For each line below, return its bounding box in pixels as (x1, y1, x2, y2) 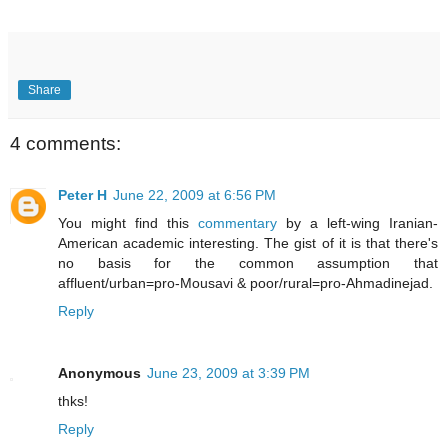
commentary (198, 215, 277, 232)
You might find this (58, 215, 198, 232)
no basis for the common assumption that (58, 255, 438, 272)
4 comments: (10, 132, 121, 154)
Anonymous (58, 365, 141, 382)
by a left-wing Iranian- (277, 215, 438, 232)
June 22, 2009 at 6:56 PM (113, 187, 276, 204)
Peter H (58, 187, 107, 204)
